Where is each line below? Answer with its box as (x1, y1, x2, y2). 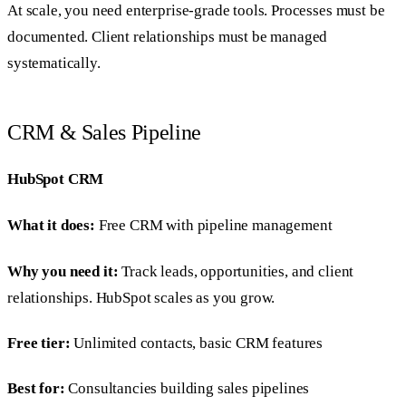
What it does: (7, 217, 95, 235)
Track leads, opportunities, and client (118, 262, 354, 280)
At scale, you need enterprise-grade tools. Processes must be (7, 2, 385, 20)
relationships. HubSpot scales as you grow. (7, 288, 275, 306)
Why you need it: (7, 262, 119, 280)
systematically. (7, 54, 101, 72)
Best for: (7, 380, 65, 398)
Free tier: (7, 333, 71, 352)
